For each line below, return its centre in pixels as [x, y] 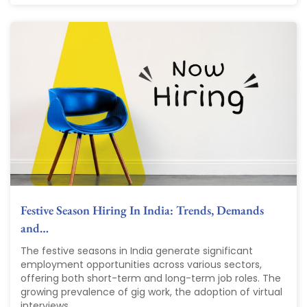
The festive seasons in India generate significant [137, 251]
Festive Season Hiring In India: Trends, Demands [142, 210]
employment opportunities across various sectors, [141, 265]
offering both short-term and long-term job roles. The [151, 279]
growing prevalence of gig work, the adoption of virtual [151, 292]
